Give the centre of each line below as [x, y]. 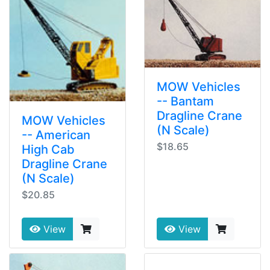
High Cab [48, 150]
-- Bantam [185, 101]
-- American [56, 135]
